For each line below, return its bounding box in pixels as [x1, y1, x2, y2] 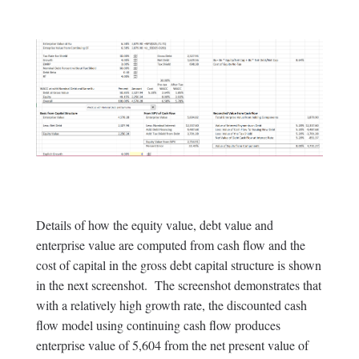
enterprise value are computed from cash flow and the [35, 236, 305, 254]
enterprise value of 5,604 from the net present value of [35, 337, 309, 354]
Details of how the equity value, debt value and [35, 216, 273, 234]
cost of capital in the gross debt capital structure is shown [35, 256, 321, 274]
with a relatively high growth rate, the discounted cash [35, 296, 307, 314]
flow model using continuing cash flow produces [35, 317, 280, 334]
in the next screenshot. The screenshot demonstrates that [35, 276, 321, 294]
